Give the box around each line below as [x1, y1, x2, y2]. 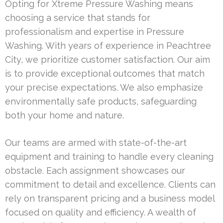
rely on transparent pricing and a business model [5, 193, 215, 204]
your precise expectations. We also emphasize [5, 82, 203, 93]
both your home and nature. [5, 110, 124, 121]
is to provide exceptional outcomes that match [5, 68, 205, 79]
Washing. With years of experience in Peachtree [5, 40, 211, 51]
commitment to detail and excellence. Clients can [5, 179, 216, 190]
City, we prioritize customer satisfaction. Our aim [5, 54, 210, 65]
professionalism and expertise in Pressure [5, 26, 184, 37]
